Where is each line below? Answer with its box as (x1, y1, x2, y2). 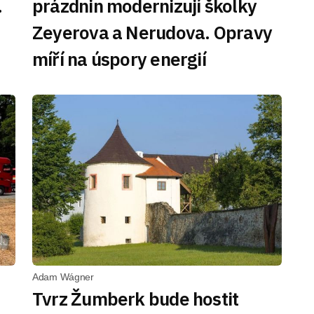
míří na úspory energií (32, 47, 206, 71)
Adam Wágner (32, 271, 94, 282)
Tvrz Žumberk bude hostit (32, 287, 239, 310)
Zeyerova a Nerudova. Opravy (32, 20, 272, 44)
